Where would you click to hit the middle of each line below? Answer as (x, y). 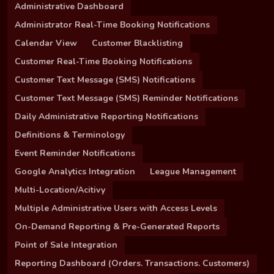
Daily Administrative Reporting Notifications (106, 116)
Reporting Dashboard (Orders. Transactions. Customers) (132, 263)
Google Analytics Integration (75, 171)
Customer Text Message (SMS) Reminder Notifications (126, 98)
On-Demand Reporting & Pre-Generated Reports (117, 226)
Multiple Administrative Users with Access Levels (116, 208)
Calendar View (46, 43)
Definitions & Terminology (70, 135)
